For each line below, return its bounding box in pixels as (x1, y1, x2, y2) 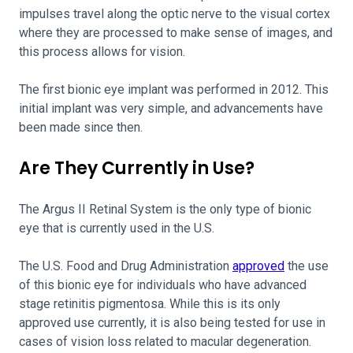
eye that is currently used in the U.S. (19, 221, 217, 236)
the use (284, 258, 329, 273)
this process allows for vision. (19, 44, 185, 59)
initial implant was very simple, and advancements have (19, 101, 323, 116)
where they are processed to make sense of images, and (19, 25, 333, 40)
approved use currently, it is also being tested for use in (19, 315, 325, 330)
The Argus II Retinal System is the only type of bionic (19, 202, 311, 217)
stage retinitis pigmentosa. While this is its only (19, 296, 281, 311)
